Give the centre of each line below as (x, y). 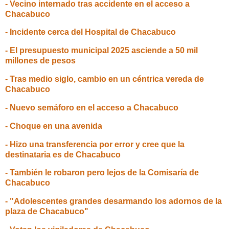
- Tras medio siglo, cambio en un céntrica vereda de (105, 79)
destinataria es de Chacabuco (63, 154)
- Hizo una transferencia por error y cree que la (95, 144)
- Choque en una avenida (54, 126)
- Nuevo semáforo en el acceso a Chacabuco (92, 107)
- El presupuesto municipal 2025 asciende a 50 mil (101, 51)
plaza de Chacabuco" (47, 212)
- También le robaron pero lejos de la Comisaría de (102, 173)
